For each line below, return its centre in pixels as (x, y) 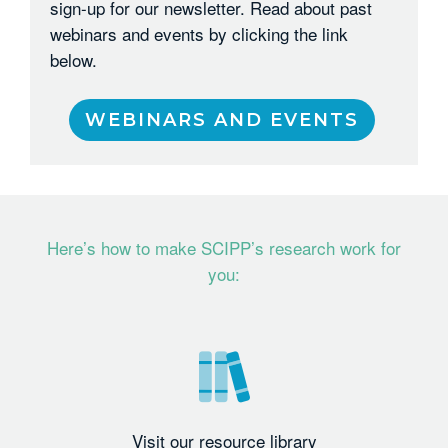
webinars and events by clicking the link (199, 34)
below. (73, 60)
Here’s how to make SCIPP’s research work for (224, 248)
